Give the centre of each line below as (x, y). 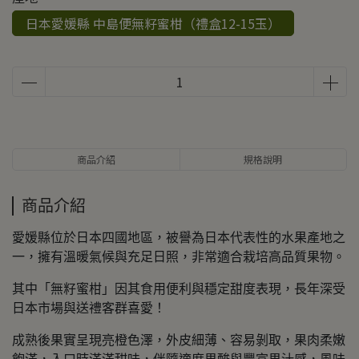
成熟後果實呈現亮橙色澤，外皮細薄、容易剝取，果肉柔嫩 (179, 340)
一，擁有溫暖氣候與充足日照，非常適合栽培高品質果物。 (179, 257)
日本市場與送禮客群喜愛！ (89, 308)
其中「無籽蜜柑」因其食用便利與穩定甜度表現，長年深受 (179, 289)
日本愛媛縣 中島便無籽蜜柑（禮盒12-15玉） (153, 23)
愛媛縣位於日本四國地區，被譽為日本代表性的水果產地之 (179, 238)
